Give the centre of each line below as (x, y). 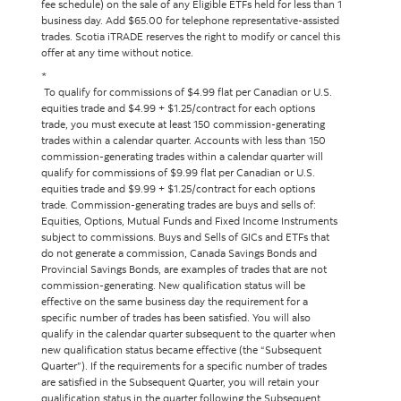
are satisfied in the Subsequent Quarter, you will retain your (180, 382)
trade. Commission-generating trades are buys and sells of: (179, 205)
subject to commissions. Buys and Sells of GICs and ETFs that (185, 237)
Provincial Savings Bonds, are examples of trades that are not (184, 269)
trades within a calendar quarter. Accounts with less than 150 (183, 140)
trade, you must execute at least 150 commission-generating (183, 124)
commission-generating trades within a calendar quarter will (182, 156)
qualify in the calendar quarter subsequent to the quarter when (188, 333)
